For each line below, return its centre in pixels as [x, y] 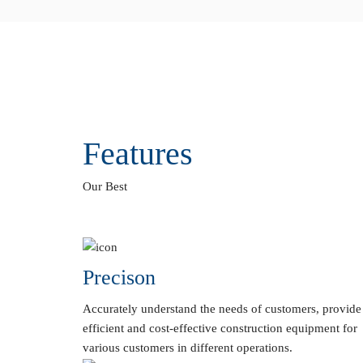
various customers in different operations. [188, 348]
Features [138, 153]
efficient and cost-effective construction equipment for [220, 329]
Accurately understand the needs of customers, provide [222, 309]
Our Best [105, 186]
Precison [119, 278]
